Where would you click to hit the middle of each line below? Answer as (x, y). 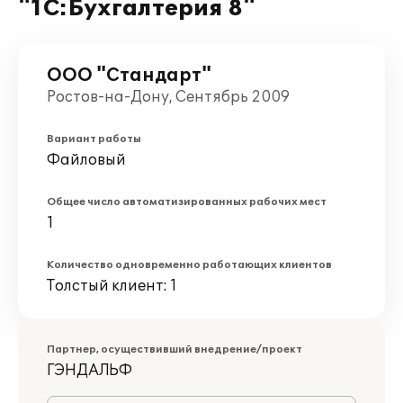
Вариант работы (94, 139)
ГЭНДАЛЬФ (90, 371)
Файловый (86, 160)
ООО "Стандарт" (129, 76)
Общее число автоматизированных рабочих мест (187, 202)
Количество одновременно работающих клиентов (189, 265)
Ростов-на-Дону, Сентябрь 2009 (168, 97)
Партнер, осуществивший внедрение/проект (175, 349)
